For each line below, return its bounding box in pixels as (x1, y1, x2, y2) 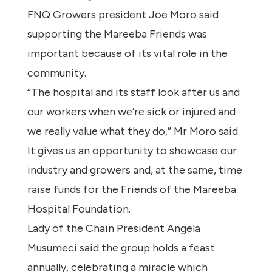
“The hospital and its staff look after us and (27, 86, 240, 100)
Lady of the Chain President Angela (27, 222, 200, 236)
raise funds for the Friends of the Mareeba (27, 183, 236, 197)
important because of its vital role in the (27, 47, 228, 61)
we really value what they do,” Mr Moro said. (27, 124, 240, 138)
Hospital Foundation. (27, 202, 131, 216)
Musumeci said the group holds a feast (27, 241, 215, 255)
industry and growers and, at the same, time (27, 163, 242, 177)
